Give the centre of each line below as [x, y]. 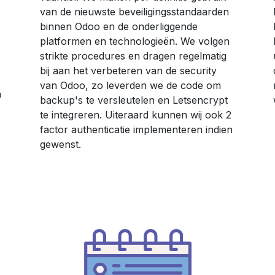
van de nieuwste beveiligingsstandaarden [134, 12]
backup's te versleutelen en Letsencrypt [134, 100]
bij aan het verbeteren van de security [128, 71]
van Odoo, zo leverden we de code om [130, 86]
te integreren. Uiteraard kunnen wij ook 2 [136, 115]
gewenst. [60, 145]
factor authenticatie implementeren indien [136, 130]
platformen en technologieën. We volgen [135, 41]
